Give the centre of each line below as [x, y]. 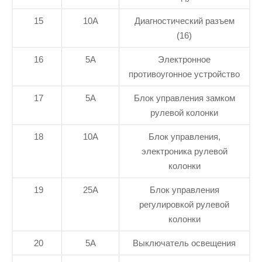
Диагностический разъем [184, 21]
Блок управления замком [184, 98]
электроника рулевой [184, 151]
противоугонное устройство [184, 74]
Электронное [184, 60]
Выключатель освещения [184, 243]
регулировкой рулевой [184, 205]
